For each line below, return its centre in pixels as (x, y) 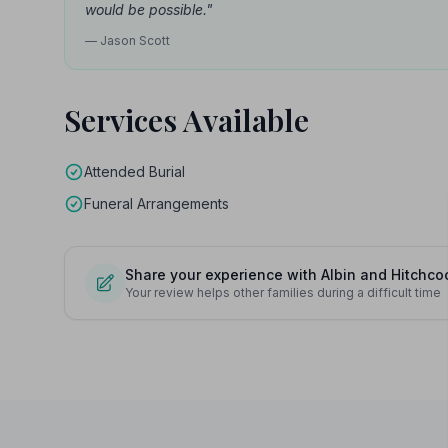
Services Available (186, 120)
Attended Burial (134, 171)
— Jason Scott (127, 40)
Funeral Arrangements (156, 203)
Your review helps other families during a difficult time (283, 292)
